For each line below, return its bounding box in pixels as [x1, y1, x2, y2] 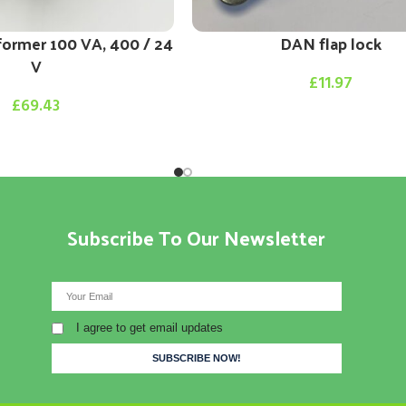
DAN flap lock [279, 27, 382, 58]
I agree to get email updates [75, 320, 223, 334]
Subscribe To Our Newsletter [67, 218, 326, 256]
